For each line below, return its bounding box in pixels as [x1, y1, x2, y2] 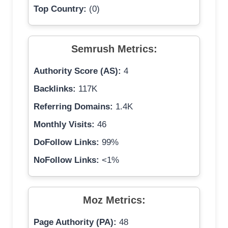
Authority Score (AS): [34, 66, 121, 76]
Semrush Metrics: [71, 43, 157, 55]
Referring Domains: [34, 102, 113, 112]
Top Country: [34, 4, 87, 14]
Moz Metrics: [82, 194, 146, 206]
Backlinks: [34, 84, 76, 94]
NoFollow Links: [34, 155, 99, 165]
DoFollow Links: [34, 137, 99, 148]
